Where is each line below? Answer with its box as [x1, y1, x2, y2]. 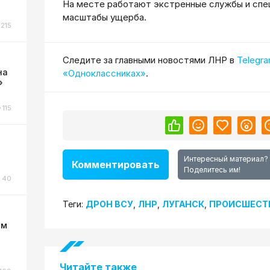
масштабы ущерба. [63, 11, 146, 23]
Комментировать [72, 159, 160, 171]
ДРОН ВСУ [86, 199, 133, 209]
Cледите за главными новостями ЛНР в [63, 54, 237, 66]
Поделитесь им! [184, 165, 240, 174]
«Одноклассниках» [63, 67, 146, 80]
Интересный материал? [184, 154, 268, 163]
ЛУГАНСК [162, 199, 204, 209]
